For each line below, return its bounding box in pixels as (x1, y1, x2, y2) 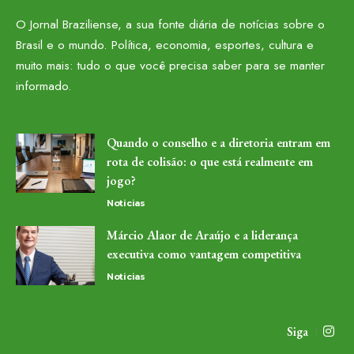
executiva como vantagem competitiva (107, 245, 301, 262)
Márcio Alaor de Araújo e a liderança (107, 226, 298, 243)
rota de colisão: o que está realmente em (107, 153, 313, 170)
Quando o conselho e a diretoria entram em (107, 134, 330, 151)
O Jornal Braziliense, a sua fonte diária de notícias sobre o (16, 14, 325, 33)
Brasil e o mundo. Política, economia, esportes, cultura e (16, 35, 314, 54)
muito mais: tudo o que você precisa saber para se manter (16, 55, 325, 74)
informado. (16, 76, 72, 95)
